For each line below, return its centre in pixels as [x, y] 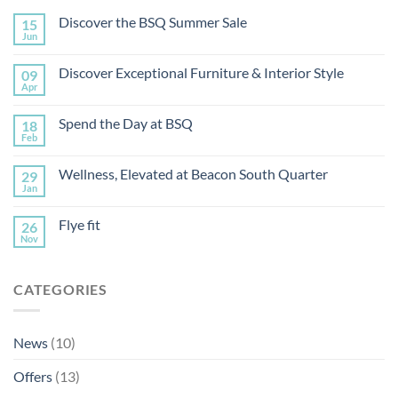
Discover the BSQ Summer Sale [153, 21]
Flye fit [80, 224]
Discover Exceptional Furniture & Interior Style [201, 72]
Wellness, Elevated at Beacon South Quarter [193, 173]
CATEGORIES [60, 289]
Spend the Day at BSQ [126, 123]
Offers [33, 377]
